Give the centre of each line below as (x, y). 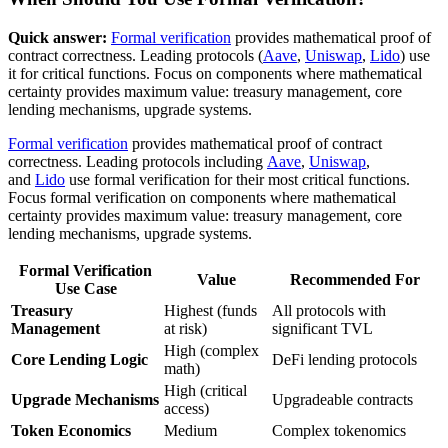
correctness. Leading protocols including (137, 161)
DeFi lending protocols (344, 359)
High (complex (211, 350)
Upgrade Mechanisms (85, 399)
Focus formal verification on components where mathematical (202, 197)
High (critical (205, 390)
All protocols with (329, 310)
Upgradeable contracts (342, 399)
